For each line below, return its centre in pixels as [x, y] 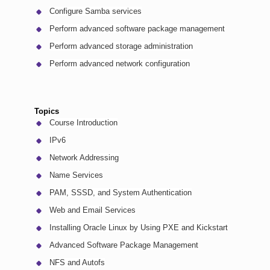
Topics [47, 111]
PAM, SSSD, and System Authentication [121, 192]
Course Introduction [83, 122]
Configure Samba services [96, 11]
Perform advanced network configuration [120, 63]
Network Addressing [84, 157]
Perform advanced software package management [137, 28]
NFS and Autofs [77, 262]
